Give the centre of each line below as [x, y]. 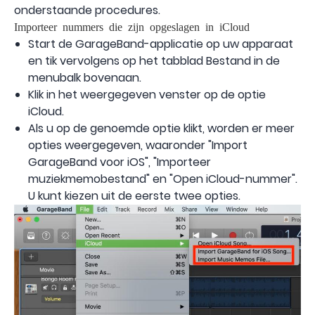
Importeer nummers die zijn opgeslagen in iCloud [132, 26]
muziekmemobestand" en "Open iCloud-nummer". [163, 179]
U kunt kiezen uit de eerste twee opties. [134, 196]
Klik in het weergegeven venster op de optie [147, 95]
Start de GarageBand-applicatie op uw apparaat [161, 44]
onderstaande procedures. [87, 11]
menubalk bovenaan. [85, 78]
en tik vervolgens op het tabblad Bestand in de [154, 61]
